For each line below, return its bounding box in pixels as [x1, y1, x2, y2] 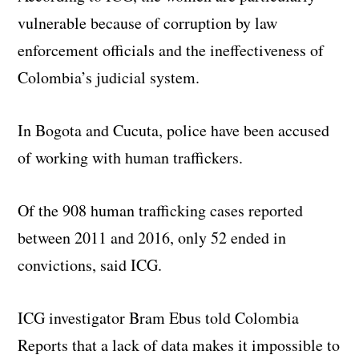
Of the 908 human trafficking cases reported [18, 199, 304, 221]
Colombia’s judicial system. [18, 66, 200, 88]
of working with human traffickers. [18, 146, 244, 168]
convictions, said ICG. [18, 253, 163, 276]
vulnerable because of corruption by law [18, 11, 278, 34]
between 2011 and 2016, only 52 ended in [18, 226, 287, 248]
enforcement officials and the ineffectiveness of [18, 38, 325, 61]
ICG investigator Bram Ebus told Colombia [18, 306, 300, 329]
